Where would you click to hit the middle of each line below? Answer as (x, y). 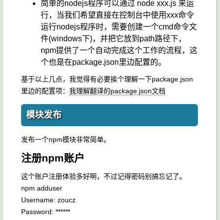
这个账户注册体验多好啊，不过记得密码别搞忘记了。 (104, 176)
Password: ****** (46, 212)
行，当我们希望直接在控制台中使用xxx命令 (117, 15)
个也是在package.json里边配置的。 (103, 62)
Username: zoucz (48, 200)
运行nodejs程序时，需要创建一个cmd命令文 (119, 27)
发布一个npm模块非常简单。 (66, 139)
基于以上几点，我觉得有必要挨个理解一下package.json (107, 79)
